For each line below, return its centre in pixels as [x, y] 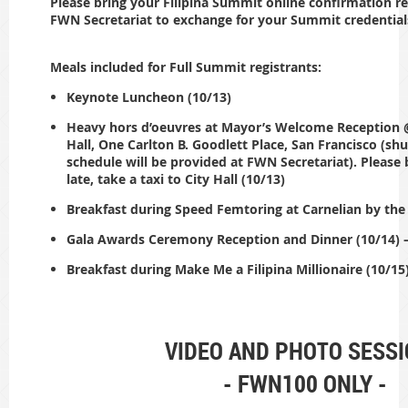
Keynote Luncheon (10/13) [149, 97]
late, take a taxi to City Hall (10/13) [176, 178]
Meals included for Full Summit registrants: [186, 66]
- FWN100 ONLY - [305, 384]
